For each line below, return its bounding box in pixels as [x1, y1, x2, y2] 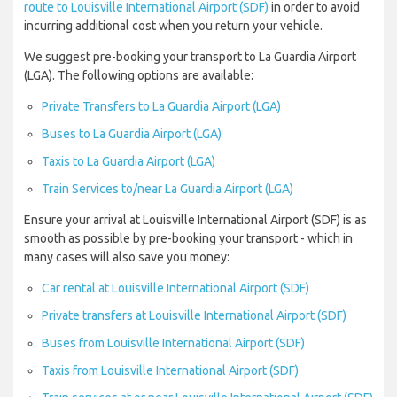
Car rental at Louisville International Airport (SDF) [42, 281, 309, 296]
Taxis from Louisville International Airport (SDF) [42, 363, 299, 378]
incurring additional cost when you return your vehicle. [24, 19, 323, 34]
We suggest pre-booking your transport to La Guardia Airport [24, 50, 356, 65]
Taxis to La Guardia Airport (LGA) [42, 154, 215, 169]
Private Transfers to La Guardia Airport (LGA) [42, 99, 281, 114]
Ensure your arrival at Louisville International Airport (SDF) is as [24, 213, 367, 228]
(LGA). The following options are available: [24, 68, 253, 83]
